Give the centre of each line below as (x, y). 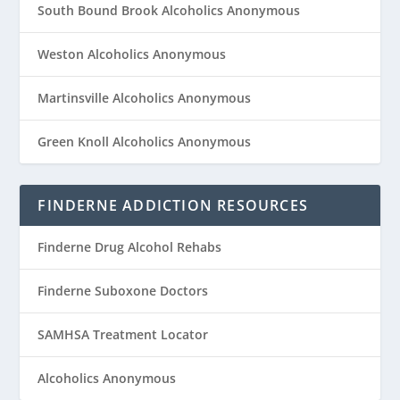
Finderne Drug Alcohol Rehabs (130, 246)
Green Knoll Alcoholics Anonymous (145, 141)
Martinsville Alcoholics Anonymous (145, 97)
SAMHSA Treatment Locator (123, 334)
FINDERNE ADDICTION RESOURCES (173, 205)
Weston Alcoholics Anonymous (132, 54)
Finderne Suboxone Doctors (123, 290)
